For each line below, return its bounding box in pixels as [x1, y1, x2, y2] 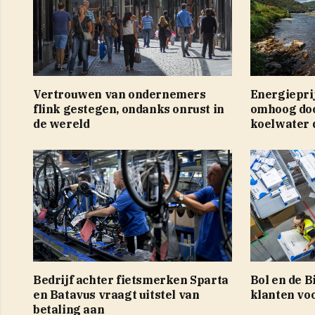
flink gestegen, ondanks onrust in [33, 101, 224, 116]
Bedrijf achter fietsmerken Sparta [33, 272, 229, 287]
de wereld [33, 116, 90, 131]
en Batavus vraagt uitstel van [33, 287, 200, 302]
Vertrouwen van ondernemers [33, 86, 206, 101]
